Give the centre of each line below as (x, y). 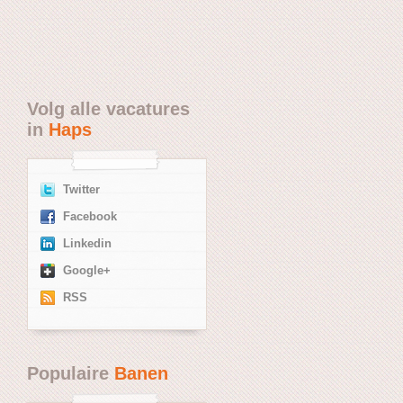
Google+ (87, 270)
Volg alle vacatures (108, 108)
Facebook (90, 216)
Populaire (71, 373)
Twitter (81, 189)
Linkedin (87, 243)
